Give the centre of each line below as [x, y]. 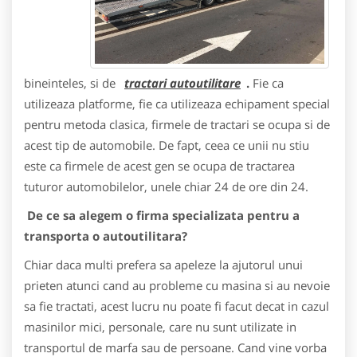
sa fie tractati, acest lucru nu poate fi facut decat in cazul [177, 306]
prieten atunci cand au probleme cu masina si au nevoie [177, 285]
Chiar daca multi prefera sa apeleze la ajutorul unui [163, 265]
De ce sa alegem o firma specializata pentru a [162, 215]
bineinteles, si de [71, 83]
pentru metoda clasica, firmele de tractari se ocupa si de [177, 124]
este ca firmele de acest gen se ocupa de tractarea [159, 166]
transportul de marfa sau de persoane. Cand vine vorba [175, 347]
